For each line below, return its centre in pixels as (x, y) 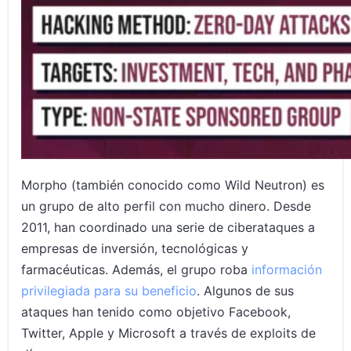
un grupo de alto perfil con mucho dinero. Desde (166, 206)
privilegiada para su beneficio (109, 291)
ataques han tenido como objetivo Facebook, (156, 312)
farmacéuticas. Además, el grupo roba (137, 270)
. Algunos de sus (246, 291)
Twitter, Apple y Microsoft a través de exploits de (169, 333)
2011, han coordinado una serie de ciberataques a (168, 228)
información (287, 270)
